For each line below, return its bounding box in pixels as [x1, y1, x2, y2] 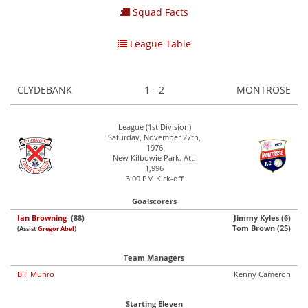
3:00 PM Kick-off [126, 173, 183, 184]
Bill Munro [17, 269, 54, 279]
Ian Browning [17, 212, 67, 223]
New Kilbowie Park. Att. [113, 153, 196, 163]
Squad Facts [129, 5, 188, 19]
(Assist [17, 225, 38, 233]
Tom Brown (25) [232, 223, 291, 233]
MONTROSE [234, 83, 291, 96]
